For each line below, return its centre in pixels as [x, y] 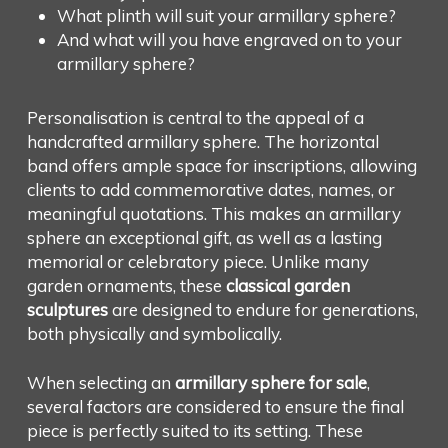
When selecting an [100, 383]
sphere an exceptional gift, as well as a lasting [204, 237]
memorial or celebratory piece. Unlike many [197, 261]
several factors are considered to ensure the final [215, 407]
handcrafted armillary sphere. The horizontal [202, 141]
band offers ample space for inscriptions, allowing [221, 165]
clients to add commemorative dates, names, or [210, 189]
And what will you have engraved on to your [229, 39]
